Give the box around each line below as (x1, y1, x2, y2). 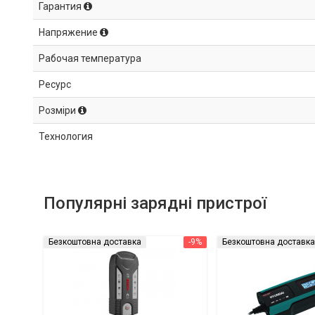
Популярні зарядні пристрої (44, 193, 266, 214)
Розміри (39, 105, 78, 117)
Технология (39, 131, 93, 143)
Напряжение (39, 27, 100, 39)
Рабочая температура (39, 53, 141, 65)
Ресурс (39, 79, 71, 91)
